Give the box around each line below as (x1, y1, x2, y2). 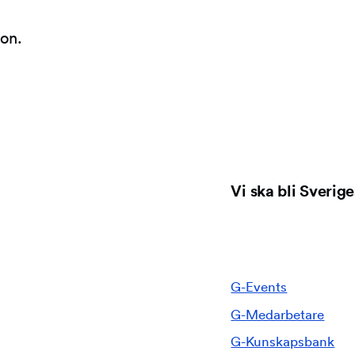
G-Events (231, 277, 288, 295)
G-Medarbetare (231, 305, 325, 323)
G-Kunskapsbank (231, 333, 335, 350)
